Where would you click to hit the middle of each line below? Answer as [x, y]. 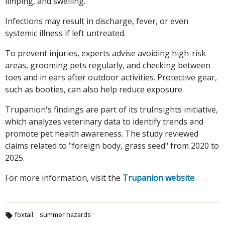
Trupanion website [158, 178]
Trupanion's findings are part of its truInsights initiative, [111, 110]
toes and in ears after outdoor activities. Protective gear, [111, 78]
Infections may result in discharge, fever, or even [97, 21]
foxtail [24, 215]
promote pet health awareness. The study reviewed [102, 134]
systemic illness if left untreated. [65, 33]
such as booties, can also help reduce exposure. [94, 90]
